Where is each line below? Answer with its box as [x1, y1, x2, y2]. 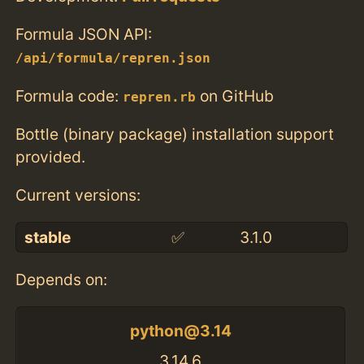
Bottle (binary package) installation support [15, 123, 335, 144]
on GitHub [196, 85, 275, 106]
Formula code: [15, 85, 123, 106]
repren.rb [123, 89, 197, 105]
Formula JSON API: [15, 24, 153, 45]
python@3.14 [129, 320, 232, 340]
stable [24, 227, 71, 248]
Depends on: [15, 270, 108, 290]
